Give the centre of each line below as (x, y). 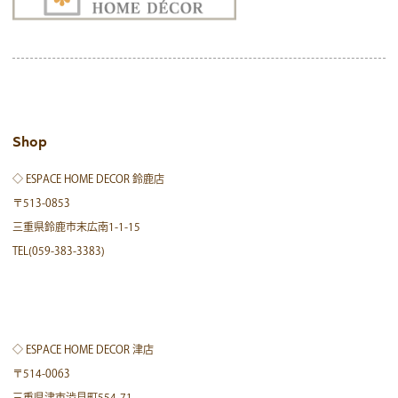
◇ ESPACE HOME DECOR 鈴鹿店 (89, 178)
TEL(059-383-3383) (59, 250)
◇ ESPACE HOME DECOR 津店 (84, 349)
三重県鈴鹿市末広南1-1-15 (77, 226)
